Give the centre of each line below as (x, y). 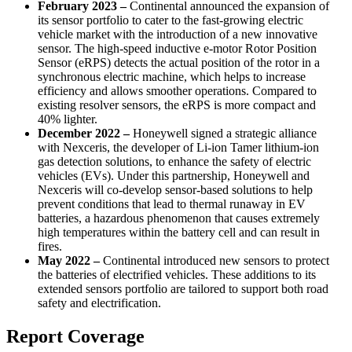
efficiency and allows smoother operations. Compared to (177, 90)
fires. (50, 246)
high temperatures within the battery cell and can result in (179, 232)
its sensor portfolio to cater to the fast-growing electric (170, 20)
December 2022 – (85, 133)
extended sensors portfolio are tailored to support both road (183, 288)
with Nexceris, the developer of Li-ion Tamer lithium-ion (178, 147)
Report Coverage (75, 336)
